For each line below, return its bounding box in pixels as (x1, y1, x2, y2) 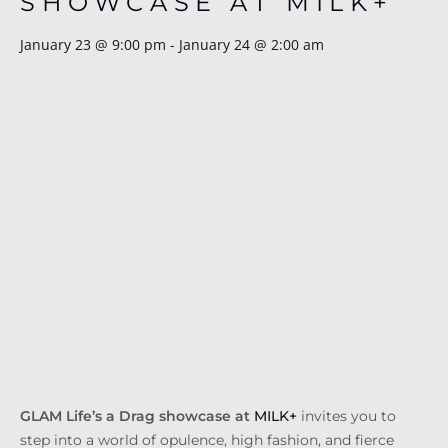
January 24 (179, 35, 250, 55)
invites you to (297, 407, 396, 426)
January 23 (20, 35, 91, 55)
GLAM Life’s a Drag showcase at (20, 407, 254, 426)
